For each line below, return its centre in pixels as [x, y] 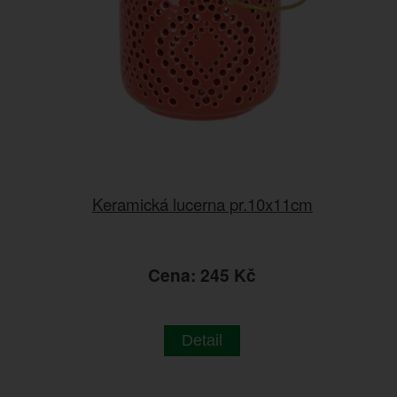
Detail [202, 340]
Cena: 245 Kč [202, 274]
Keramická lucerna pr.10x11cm [202, 203]
